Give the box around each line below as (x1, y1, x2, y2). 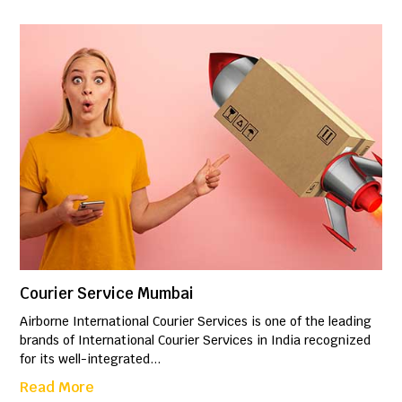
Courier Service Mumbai (20, 283, 195, 303)
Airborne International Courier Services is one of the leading (20, 312, 372, 329)
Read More (20, 377, 95, 397)
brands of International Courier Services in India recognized (20, 331, 371, 348)
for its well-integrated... (20, 350, 162, 367)
